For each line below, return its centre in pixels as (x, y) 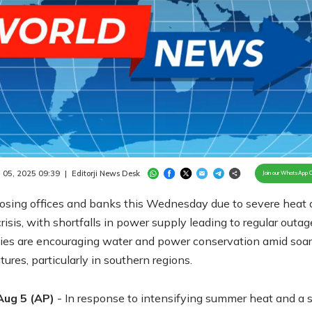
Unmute (153, 150)
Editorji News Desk (106, 173)
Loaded (162, 136)
